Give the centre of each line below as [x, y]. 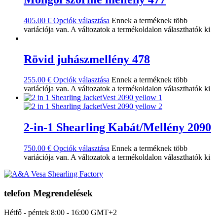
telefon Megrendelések [48, 193]
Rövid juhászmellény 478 [87, 59]
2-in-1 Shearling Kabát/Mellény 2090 [117, 128]
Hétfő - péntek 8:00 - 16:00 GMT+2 [60, 212]
